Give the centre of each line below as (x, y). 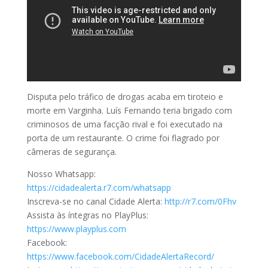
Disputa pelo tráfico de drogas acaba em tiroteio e (125, 96)
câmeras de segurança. (71, 151)
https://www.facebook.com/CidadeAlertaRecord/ (120, 256)
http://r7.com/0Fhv (200, 201)
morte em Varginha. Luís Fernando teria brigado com (129, 110)
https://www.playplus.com (76, 229)
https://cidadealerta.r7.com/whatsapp (99, 187)
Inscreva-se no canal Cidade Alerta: (95, 201)
